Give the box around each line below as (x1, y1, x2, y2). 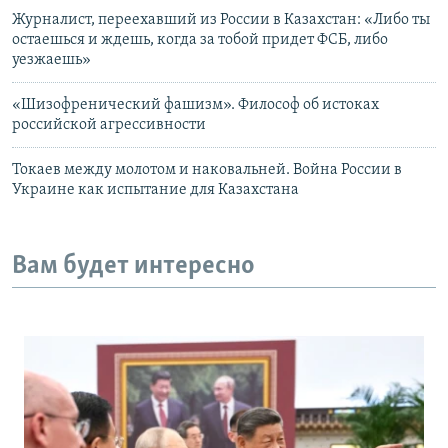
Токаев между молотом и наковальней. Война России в (12, 161, 402, 178)
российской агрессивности (12, 116, 206, 133)
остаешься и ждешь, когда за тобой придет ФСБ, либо (12, 31, 388, 48)
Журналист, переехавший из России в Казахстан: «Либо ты (12, 11, 430, 28)
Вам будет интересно (12, 252, 255, 280)
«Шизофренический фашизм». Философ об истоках (12, 96, 379, 113)
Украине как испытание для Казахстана (12, 181, 299, 198)
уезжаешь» (12, 51, 91, 68)
